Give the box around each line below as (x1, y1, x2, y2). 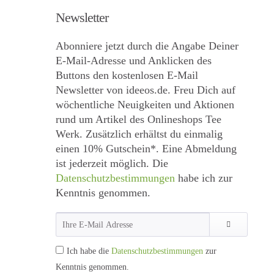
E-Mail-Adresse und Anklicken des (56, 54, 212, 67)
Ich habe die (67, 246, 111, 256)
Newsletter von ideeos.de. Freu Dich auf (56, 84, 235, 96)
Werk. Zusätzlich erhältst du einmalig (56, 128, 223, 140)
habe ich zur (175, 172, 232, 184)
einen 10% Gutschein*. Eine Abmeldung (56, 143, 237, 155)
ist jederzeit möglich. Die (56, 157, 168, 169)
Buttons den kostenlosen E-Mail (56, 69, 198, 81)
